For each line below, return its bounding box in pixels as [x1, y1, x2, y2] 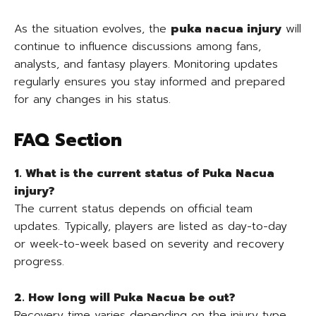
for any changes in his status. [14, 91, 171, 108]
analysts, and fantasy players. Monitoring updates [14, 56, 278, 73]
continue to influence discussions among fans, [14, 38, 261, 55]
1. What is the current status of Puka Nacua [14, 165, 274, 182]
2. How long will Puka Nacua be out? [14, 289, 236, 306]
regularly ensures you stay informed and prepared [14, 73, 285, 90]
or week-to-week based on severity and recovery [14, 236, 284, 253]
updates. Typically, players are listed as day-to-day [14, 218, 287, 235]
